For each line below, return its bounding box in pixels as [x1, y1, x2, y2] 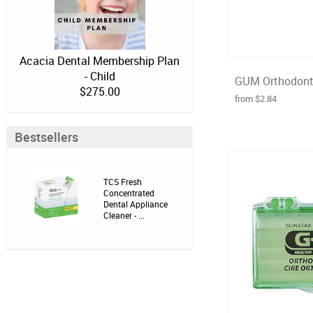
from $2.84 [234, 92, 277, 105]
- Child [84, 68, 115, 84]
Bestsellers [15, 129, 78, 145]
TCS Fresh [103, 176, 142, 187]
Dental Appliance [103, 198, 168, 210]
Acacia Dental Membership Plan [20, 53, 180, 68]
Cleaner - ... [103, 210, 145, 221]
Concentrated [103, 187, 154, 198]
